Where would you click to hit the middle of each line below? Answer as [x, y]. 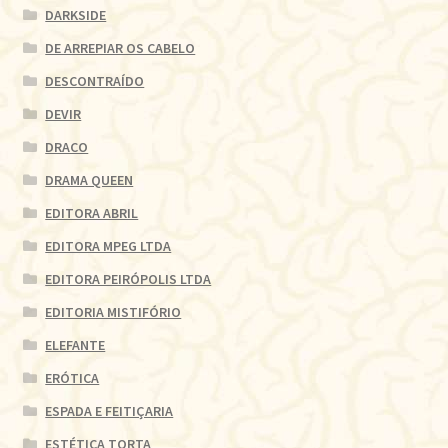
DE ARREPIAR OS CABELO [120, 47]
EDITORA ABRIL [92, 212]
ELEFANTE [75, 344]
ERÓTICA [72, 377]
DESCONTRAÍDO [95, 80]
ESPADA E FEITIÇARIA [109, 410]
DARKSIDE [76, 14]
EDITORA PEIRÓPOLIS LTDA [128, 278]
